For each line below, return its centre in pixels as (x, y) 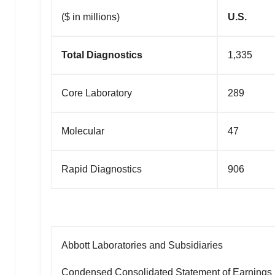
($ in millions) (91, 17)
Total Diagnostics (102, 55)
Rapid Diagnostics (102, 169)
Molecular (83, 131)
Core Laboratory (97, 93)
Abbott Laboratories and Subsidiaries (142, 245)
